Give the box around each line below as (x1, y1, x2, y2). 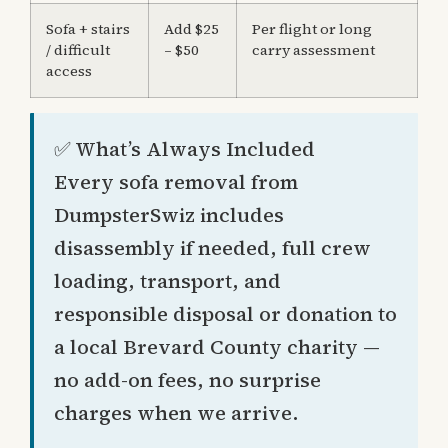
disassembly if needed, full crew (54, 234, 371, 263)
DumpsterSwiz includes (54, 201, 284, 230)
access (46, 61, 92, 82)
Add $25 (164, 19, 219, 40)
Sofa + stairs (46, 19, 130, 40)
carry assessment (252, 40, 375, 61)
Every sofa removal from (54, 168, 298, 197)
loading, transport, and (54, 267, 281, 296)
